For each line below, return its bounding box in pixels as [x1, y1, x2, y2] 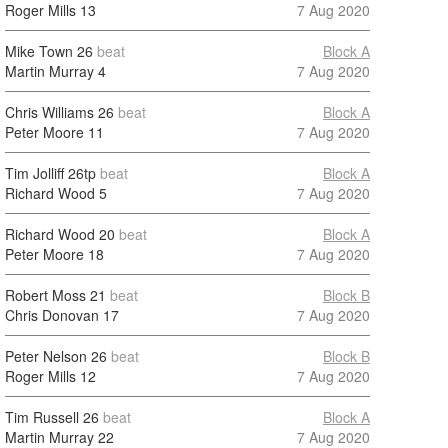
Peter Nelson [5, 346, 87, 366]
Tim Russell [5, 407, 79, 427]
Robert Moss [5, 285, 86, 305]
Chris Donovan [5, 305, 99, 325]
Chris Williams [5, 102, 94, 122]
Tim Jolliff [5, 163, 64, 183]
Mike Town [5, 41, 73, 61]
